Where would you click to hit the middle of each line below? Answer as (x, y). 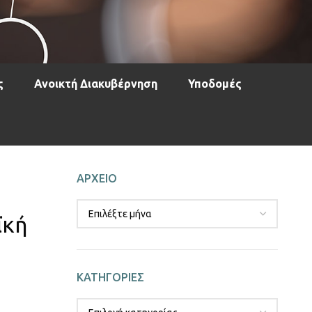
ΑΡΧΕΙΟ (97, 179)
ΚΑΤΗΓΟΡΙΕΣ (111, 278)
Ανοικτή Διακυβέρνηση (96, 84)
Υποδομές (215, 84)
